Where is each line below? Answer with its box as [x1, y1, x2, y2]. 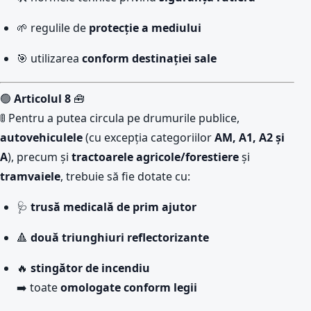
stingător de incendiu [31, 260, 150, 276]
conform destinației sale [82, 51, 217, 66]
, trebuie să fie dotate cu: [60, 169, 190, 184]
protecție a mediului [89, 20, 201, 35]
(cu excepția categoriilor [83, 130, 215, 145]
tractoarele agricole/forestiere [72, 149, 239, 165]
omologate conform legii [60, 280, 197, 295]
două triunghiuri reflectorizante [31, 230, 209, 245]
